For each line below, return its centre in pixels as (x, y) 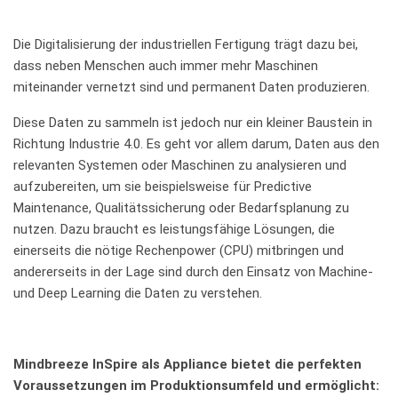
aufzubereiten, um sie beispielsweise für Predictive (163, 186)
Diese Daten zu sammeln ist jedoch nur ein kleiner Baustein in (193, 122)
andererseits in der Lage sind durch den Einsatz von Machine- (193, 271)
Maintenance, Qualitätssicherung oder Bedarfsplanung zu (181, 207)
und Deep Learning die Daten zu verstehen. (138, 293)
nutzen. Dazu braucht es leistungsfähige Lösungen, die (174, 229)
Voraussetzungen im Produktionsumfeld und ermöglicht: (196, 385)
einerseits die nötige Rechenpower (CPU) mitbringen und (179, 250)
